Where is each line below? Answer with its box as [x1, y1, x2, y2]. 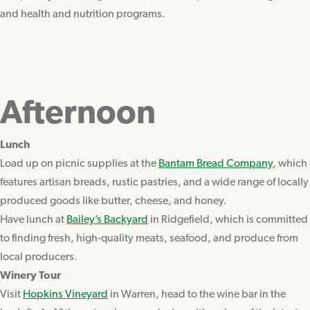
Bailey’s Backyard [66, 214, 148, 226]
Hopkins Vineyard [23, 289, 108, 300]
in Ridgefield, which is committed [148, 214, 308, 226]
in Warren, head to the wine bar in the [108, 289, 286, 300]
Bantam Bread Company [158, 158, 273, 170]
